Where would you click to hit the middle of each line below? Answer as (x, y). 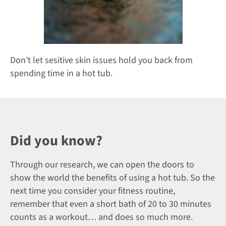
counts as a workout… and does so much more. (101, 217)
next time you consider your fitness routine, (93, 191)
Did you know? (56, 140)
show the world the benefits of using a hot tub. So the (112, 178)
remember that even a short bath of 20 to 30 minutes (111, 204)
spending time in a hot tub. (61, 74)
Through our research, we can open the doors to (102, 164)
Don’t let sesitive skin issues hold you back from (101, 61)
